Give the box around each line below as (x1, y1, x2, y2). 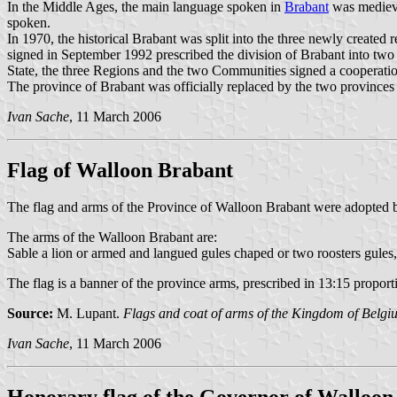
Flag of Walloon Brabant (7, 158, 233, 182)
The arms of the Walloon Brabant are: (7, 230, 217, 245)
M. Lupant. (53, 306, 123, 322)
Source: (7, 306, 53, 322)
